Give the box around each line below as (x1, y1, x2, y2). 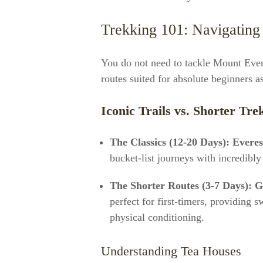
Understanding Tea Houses (101, 244, 241, 258)
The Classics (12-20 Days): (110, 136, 230, 148)
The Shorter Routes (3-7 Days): (110, 180, 252, 191)
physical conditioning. (110, 211, 204, 223)
